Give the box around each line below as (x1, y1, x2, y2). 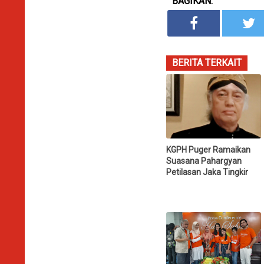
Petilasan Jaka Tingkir (166, 167, 248, 177)
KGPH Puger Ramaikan (166, 145, 250, 155)
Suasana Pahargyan (166, 156, 242, 166)
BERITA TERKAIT (172, 57, 242, 68)
